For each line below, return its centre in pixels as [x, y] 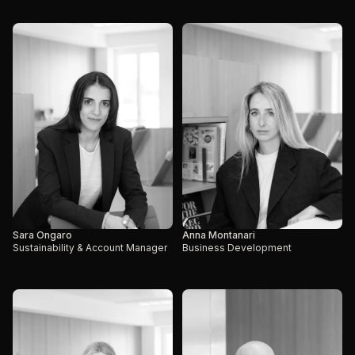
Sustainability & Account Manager [90, 248]
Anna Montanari [219, 235]
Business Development [237, 248]
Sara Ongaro [42, 235]
